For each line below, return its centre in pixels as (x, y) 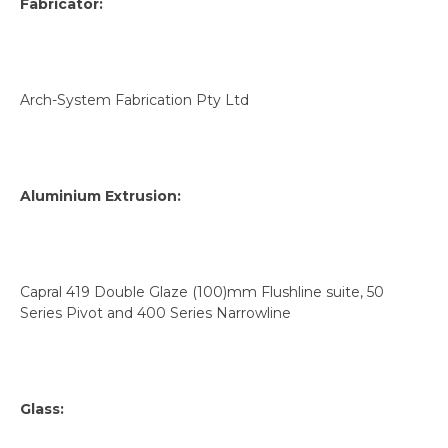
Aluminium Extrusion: (100, 195)
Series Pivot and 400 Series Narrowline (155, 312)
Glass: (42, 408)
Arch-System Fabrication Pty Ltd (134, 99)
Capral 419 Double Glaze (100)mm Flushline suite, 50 (202, 291)
